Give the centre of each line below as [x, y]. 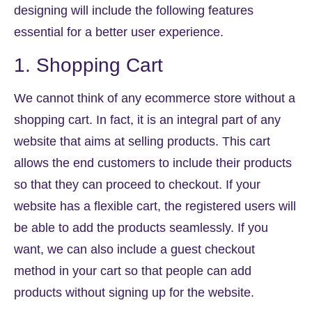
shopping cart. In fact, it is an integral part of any [147, 119]
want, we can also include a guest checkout [134, 249]
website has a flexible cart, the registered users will [155, 206]
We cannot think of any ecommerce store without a [155, 98]
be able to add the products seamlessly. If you [141, 227]
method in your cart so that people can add [133, 271]
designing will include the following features [134, 11]
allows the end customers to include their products [153, 163]
